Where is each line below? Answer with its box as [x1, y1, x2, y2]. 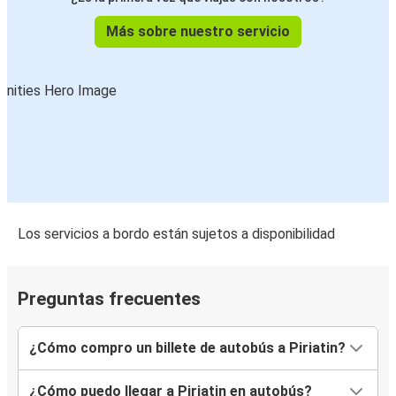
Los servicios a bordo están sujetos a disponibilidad [18, 225, 335, 243]
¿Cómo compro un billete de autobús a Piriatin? [29, 339, 346, 357]
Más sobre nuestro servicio [106, 23, 290, 41]
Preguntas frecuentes [18, 288, 201, 310]
